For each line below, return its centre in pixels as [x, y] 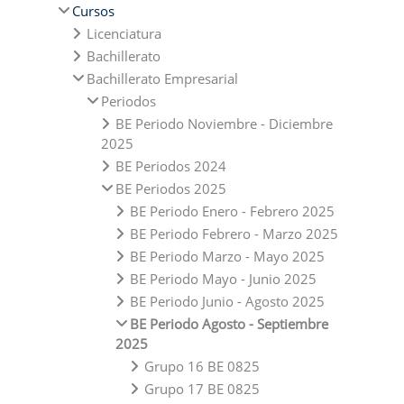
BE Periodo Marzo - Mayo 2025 [227, 256]
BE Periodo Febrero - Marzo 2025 [234, 233]
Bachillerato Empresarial [162, 78]
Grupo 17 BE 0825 [202, 388]
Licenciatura [124, 33]
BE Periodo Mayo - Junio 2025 [223, 278]
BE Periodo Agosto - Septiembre [229, 323]
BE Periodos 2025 [171, 188]
